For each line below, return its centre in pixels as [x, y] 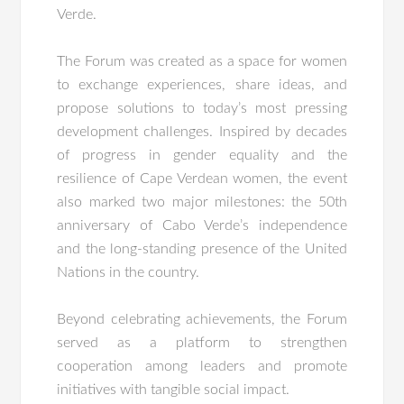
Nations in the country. [129, 272]
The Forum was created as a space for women [202, 61]
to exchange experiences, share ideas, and [202, 85]
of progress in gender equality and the [202, 155]
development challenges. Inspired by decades [202, 132]
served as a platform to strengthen [202, 343]
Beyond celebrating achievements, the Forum [202, 319]
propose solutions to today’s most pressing [202, 108]
